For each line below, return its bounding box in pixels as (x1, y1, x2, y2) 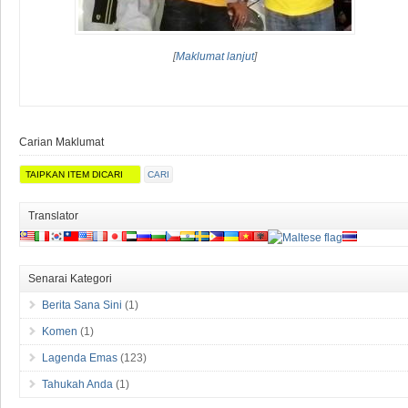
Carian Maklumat (19, 135, 104, 148)
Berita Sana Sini (42, 298, 122, 311)
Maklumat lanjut (176, 49, 255, 63)
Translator (28, 209, 78, 222)
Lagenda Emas (42, 351, 117, 364)
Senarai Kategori (28, 271, 112, 285)
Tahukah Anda (42, 377, 113, 391)
